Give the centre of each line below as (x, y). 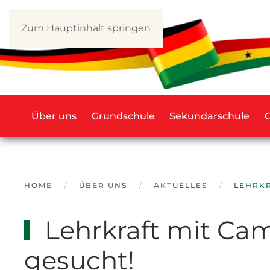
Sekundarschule (210, 116)
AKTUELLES (181, 185)
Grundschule (123, 116)
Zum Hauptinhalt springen (86, 28)
